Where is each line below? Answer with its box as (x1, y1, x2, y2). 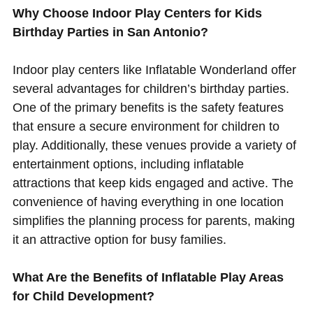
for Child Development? (12, 289, 154, 303)
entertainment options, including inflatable (12, 156, 244, 171)
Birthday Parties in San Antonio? (12, 24, 208, 39)
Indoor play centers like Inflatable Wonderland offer (12, 62, 296, 77)
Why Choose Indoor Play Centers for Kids (12, 6, 262, 20)
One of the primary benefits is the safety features (12, 100, 284, 115)
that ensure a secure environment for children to (12, 119, 279, 133)
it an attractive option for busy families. (12, 232, 226, 247)
